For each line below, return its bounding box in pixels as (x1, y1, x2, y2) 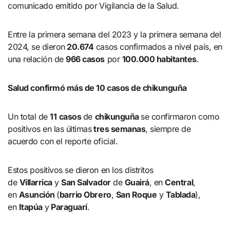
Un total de (8, 111, 50, 122)
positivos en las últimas (8, 124, 92, 135)
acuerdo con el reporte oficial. (8, 136, 118, 147)
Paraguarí (49, 202, 87, 213)
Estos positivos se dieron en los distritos (8, 165, 154, 176)
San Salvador (61, 177, 111, 188)
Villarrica (19, 177, 52, 188)
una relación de (8, 54, 66, 65)
